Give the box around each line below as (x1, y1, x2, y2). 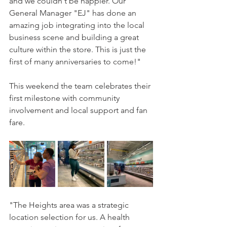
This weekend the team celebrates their (9, 81, 153, 91)
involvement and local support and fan (9, 105, 149, 115)
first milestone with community (9, 93, 122, 103)
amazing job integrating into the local (9, 20, 146, 30)
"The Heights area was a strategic (9, 200, 131, 210)
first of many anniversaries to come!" (9, 57, 141, 66)
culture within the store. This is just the (9, 45, 148, 54)
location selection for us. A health (9, 212, 132, 222)
